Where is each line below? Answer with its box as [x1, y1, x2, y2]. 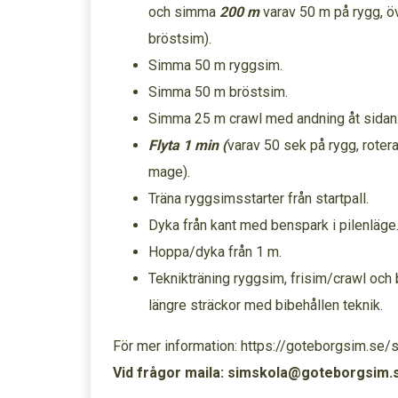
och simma [148, 4, 219, 20]
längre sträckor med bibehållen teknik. [148, 297, 383, 314]
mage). [148, 163, 190, 180]
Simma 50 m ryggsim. [148, 57, 283, 74]
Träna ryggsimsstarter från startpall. [148, 190, 369, 207]
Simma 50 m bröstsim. [148, 84, 288, 100]
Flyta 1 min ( [148, 137, 227, 154]
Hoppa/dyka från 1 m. [148, 243, 282, 260]
